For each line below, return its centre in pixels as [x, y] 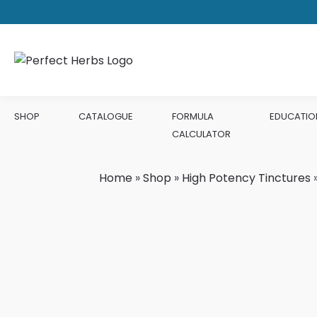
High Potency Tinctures [247, 178]
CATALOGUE [106, 116]
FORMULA [193, 116]
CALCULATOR [201, 134]
